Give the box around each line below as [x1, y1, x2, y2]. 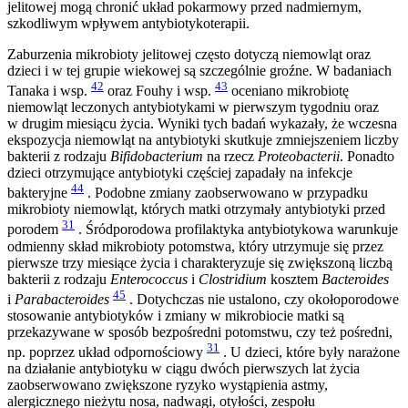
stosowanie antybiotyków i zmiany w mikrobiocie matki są [7, 307, 344, 323]
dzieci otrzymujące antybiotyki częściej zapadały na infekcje [7, 164, 352, 180]
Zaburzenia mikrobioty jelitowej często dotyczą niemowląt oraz [7, 46, 371, 62]
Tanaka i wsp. [7, 82, 91, 98]
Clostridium [199, 270, 267, 287]
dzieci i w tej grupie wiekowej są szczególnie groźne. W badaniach [7, 62, 392, 78]
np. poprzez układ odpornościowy [7, 344, 207, 361]
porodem [7, 221, 62, 238]
